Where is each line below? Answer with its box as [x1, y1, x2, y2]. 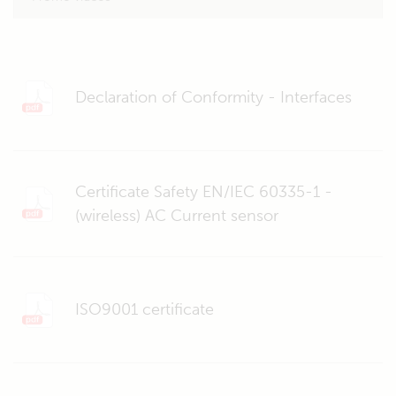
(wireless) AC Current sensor [75, 205, 278, 225]
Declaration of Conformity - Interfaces [75, 88, 352, 107]
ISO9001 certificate [75, 300, 214, 319]
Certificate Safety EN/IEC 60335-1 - [75, 181, 332, 202]
